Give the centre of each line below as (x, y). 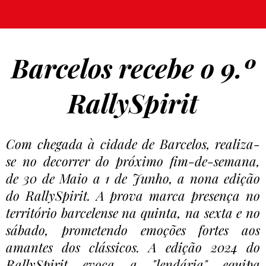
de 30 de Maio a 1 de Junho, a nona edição (133, 178)
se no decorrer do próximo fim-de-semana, (133, 161)
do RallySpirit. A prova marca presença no (133, 195)
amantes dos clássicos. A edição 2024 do (133, 247)
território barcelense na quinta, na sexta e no (133, 212)
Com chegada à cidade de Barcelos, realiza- (133, 143)
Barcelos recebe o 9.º (133, 67)
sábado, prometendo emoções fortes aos (133, 229)
